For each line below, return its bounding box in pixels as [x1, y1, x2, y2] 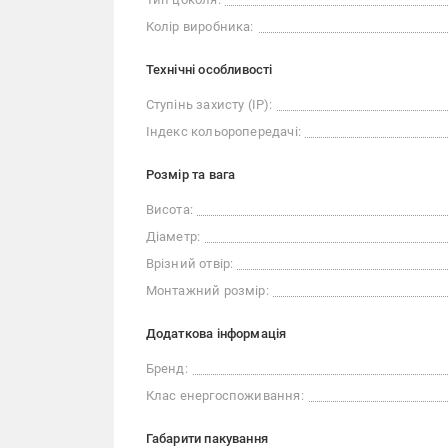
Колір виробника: [145, 19, 254, 35]
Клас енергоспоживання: [145, 388, 304, 404]
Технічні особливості [145, 62, 273, 78]
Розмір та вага [145, 167, 236, 183]
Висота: [145, 202, 193, 218]
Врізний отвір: [145, 256, 234, 272]
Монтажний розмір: [145, 283, 269, 299]
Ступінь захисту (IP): [145, 97, 273, 113]
